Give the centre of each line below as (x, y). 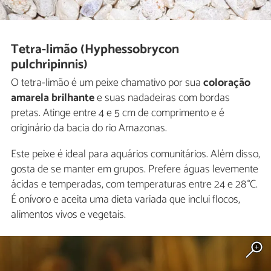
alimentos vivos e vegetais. (68, 215)
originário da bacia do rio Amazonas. (89, 129)
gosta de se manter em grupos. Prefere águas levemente (135, 170)
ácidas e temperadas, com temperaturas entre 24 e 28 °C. (134, 185)
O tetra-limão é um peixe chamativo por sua (107, 83)
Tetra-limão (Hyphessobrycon (95, 50)
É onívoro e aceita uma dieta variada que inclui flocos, (126, 200)
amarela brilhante (53, 98)
